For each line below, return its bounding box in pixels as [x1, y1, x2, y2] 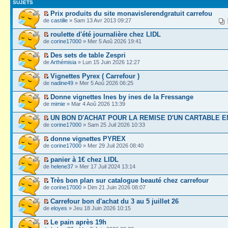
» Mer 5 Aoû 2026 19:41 [81, 38, 141, 44]
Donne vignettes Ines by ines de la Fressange [50, 93, 193, 101]
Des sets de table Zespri [50, 51, 126, 59]
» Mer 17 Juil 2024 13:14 [73, 163, 135, 169]
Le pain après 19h [50, 218, 106, 226]
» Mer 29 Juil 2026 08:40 [81, 142, 144, 149]
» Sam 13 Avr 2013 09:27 [68, 17, 131, 23]
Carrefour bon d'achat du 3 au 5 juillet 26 [50, 197, 179, 205]
